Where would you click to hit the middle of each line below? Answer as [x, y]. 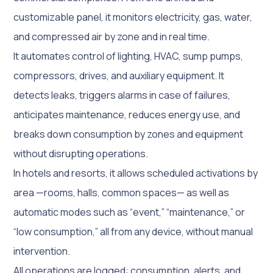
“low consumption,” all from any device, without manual [133, 231]
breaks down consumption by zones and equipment [129, 134]
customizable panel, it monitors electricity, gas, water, [133, 17]
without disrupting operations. [81, 153]
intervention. [42, 251]
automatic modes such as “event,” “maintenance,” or [129, 212]
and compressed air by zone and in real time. [112, 36]
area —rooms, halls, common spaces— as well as [122, 192]
